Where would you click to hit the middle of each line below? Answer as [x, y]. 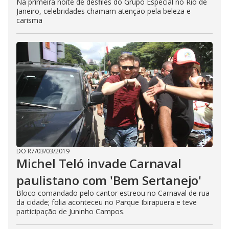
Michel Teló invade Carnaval [99, 163]
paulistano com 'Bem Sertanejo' [109, 180]
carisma [29, 20]
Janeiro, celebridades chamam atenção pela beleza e [104, 11]
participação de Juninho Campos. [71, 211]
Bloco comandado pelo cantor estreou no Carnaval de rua [113, 193]
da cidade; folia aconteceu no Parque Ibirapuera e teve [107, 202]
